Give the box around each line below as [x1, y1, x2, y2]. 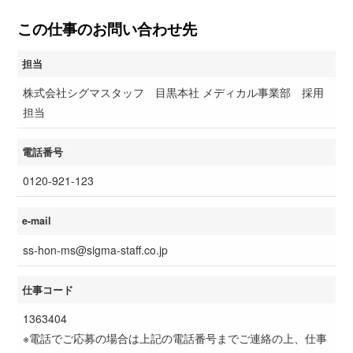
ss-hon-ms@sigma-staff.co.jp [23, 241, 168, 258]
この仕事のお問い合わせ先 [17, 17, 197, 39]
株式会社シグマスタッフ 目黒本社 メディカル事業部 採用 [23, 84, 324, 101]
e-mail [22, 214, 52, 229]
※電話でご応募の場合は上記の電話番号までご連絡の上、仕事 [23, 329, 327, 346]
